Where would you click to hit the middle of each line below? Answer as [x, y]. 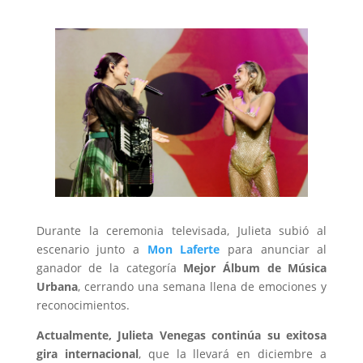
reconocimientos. [83, 305]
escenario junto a [88, 249]
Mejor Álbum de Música [255, 267]
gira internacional [87, 353]
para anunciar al [273, 249]
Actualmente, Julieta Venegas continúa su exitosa [181, 335]
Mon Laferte [184, 249]
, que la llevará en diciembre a [233, 353]
